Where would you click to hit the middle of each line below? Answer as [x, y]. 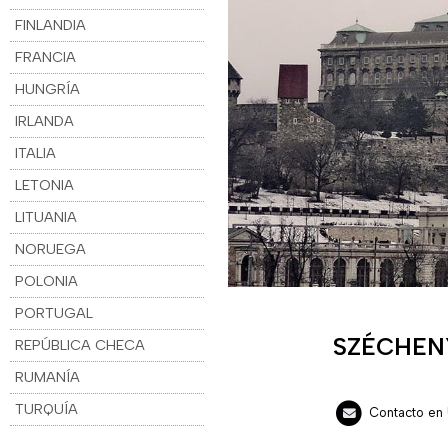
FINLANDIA [51, 24]
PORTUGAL [54, 312]
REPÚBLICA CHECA [80, 344]
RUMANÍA [48, 376]
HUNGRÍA [48, 88]
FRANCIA [46, 56]
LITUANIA [46, 216]
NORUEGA [51, 248]
